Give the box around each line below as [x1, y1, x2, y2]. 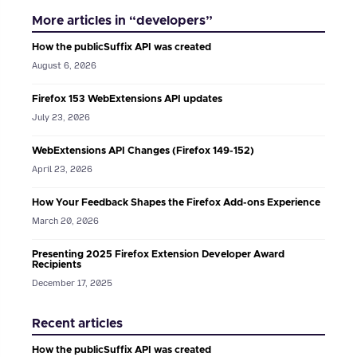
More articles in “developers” [32, 14, 213, 27]
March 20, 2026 [32, 216, 99, 227]
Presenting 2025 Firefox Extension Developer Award [32, 249, 284, 261]
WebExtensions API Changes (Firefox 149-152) [32, 146, 254, 157]
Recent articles [32, 317, 123, 331]
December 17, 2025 [32, 278, 112, 289]
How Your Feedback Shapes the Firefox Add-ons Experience [32, 198, 320, 209]
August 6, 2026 [32, 60, 96, 71]
